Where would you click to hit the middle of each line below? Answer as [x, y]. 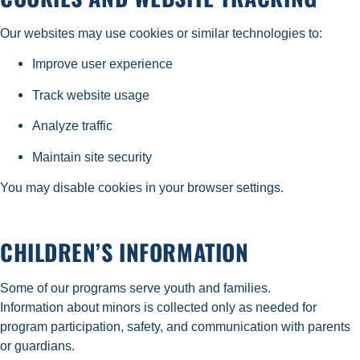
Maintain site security [95, 156]
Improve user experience [106, 64]
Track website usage [94, 94]
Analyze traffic [76, 126]
